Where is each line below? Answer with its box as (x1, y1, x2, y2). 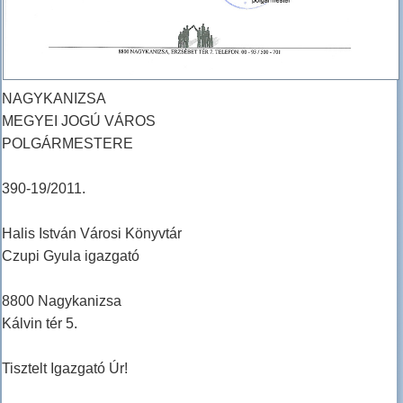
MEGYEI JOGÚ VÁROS (2, 113, 156, 130)
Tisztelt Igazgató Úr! (2, 361, 128, 377)
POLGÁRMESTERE (2, 136, 133, 152)
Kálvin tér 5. (2, 316, 77, 332)
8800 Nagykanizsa (2, 293, 121, 309)
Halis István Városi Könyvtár (2, 226, 182, 242)
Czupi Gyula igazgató (2, 248, 139, 264)
